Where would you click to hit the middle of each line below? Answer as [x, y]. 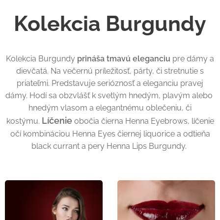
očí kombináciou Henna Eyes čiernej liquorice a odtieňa [110, 134]
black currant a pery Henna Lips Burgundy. [110, 146]
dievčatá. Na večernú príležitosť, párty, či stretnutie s [110, 71]
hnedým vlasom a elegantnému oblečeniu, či [110, 108]
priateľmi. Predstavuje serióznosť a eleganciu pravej [110, 83]
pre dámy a [192, 59]
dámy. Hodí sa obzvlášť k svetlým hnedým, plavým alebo [110, 96]
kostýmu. [24, 121]
